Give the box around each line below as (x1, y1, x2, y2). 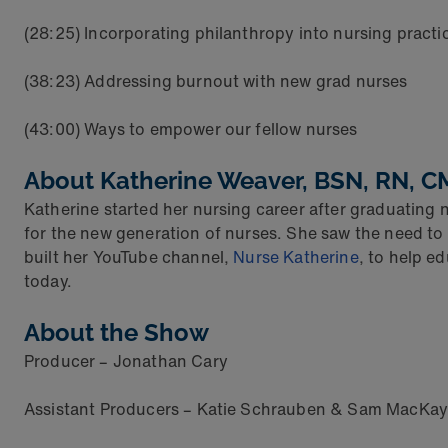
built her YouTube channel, (24, 245, 234, 270)
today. (24, 269, 72, 294)
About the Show (24, 318, 209, 348)
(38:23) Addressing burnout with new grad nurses (24, 69, 408, 94)
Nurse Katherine (233, 245, 359, 270)
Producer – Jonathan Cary (24, 349, 228, 374)
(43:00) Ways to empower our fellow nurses (24, 117, 358, 142)
